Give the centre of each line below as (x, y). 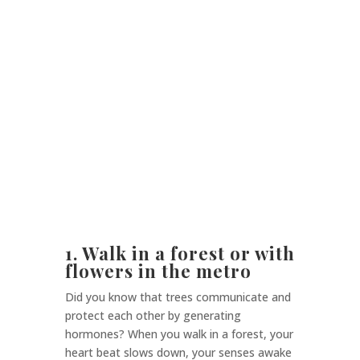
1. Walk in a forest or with (180, 254)
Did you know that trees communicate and (178, 297)
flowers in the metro (158, 271)
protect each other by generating (153, 316)
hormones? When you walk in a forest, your (179, 334)
